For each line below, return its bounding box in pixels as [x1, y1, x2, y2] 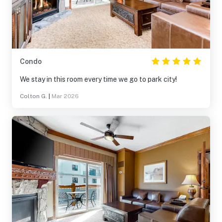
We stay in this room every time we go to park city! [20, 75, 177, 83]
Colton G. [20, 93, 47, 100]
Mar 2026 [52, 93, 79, 100]
